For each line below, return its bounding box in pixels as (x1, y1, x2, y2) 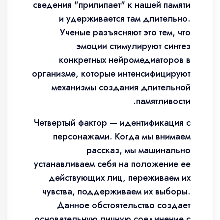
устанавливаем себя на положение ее (34, 158, 191, 170)
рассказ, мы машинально (86, 144, 191, 157)
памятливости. (136, 95, 191, 108)
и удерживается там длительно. (59, 12, 191, 25)
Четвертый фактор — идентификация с (34, 116, 191, 129)
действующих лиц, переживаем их (49, 171, 191, 184)
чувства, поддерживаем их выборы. (42, 185, 191, 198)
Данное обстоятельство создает (57, 199, 191, 212)
